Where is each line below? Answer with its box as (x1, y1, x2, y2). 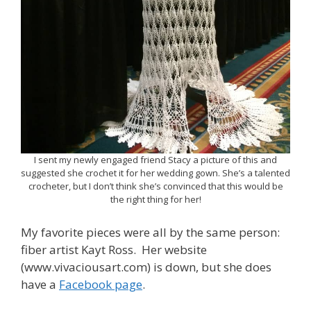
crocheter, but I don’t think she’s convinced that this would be (28, 179, 283, 192)
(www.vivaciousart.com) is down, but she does (21, 259, 271, 276)
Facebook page (59, 276, 142, 293)
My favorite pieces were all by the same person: (21, 224, 280, 241)
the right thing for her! (110, 192, 201, 205)
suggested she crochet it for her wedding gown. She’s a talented (21, 166, 290, 179)
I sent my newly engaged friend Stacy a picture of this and (34, 153, 277, 166)
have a (21, 276, 59, 293)
